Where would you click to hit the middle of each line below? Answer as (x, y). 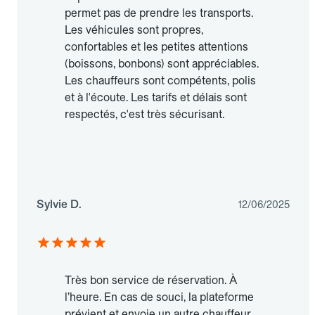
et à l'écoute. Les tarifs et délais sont (156, 98)
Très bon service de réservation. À (151, 281)
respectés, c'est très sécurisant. (144, 115)
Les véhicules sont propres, (134, 30)
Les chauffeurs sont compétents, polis (160, 81)
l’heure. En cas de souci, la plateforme (159, 297)
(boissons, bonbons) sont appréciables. (162, 64)
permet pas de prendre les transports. (159, 13)
